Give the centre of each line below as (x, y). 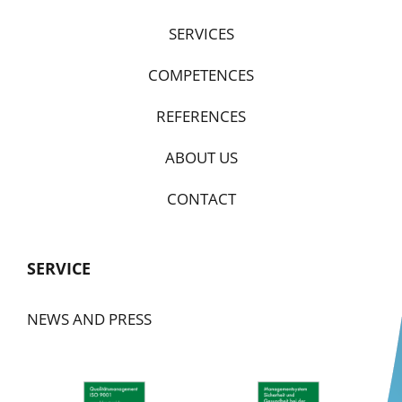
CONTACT (201, 198)
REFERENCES (201, 116)
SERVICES (201, 33)
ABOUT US (201, 157)
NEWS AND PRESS (89, 319)
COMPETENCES (201, 74)
